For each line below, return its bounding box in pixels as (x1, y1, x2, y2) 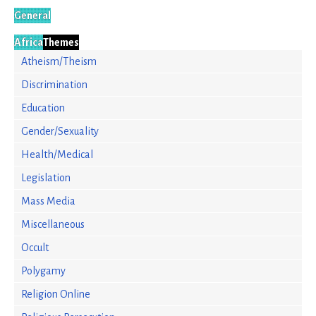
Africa (14, 37, 43, 48)
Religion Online (21, 288, 90, 300)
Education (21, 102, 65, 114)
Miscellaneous (21, 219, 85, 230)
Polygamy (21, 265, 66, 276)
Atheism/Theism (21, 56, 97, 67)
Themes (43, 37, 79, 48)
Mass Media (21, 195, 75, 207)
